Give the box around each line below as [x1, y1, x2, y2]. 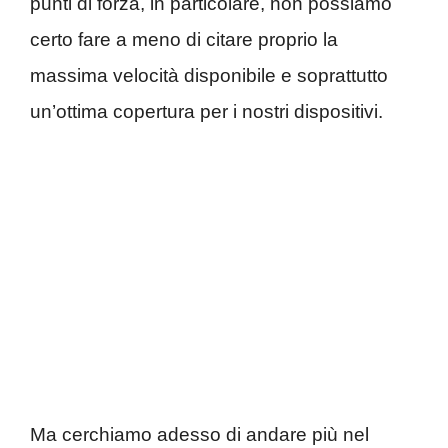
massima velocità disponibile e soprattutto [30, 65, 388, 87]
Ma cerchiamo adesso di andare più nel [30, 423, 369, 445]
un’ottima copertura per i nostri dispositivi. [30, 101, 383, 123]
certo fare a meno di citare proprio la [30, 29, 338, 51]
